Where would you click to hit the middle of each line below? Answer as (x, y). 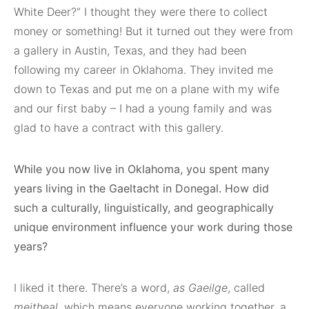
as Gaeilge (200, 288)
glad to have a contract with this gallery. (119, 128)
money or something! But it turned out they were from (153, 31)
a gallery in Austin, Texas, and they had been (130, 51)
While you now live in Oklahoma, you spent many (142, 169)
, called (246, 288)
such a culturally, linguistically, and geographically (144, 208)
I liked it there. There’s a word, (93, 288)
